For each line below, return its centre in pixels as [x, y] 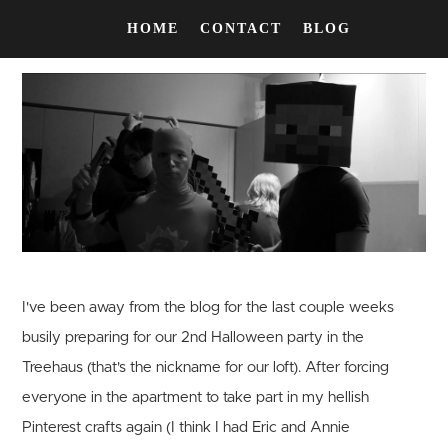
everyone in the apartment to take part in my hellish [196, 398]
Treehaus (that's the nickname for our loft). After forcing [206, 368]
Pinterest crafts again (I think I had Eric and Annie [186, 428]
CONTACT [244, 28]
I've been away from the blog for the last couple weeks [208, 308]
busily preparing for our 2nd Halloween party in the [193, 338]
